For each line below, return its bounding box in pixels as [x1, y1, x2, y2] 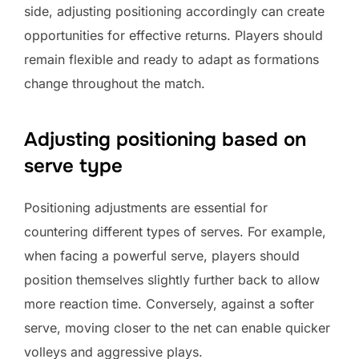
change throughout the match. [24, 75, 205, 91]
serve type [24, 153, 123, 178]
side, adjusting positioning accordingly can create [24, 2, 325, 19]
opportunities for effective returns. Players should [24, 26, 323, 43]
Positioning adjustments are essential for [24, 199, 268, 216]
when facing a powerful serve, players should [24, 247, 300, 264]
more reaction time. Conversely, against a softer [24, 295, 314, 312]
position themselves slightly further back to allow [24, 271, 320, 288]
